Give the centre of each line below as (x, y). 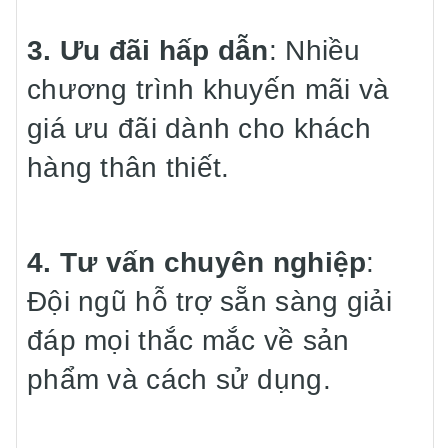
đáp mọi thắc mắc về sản (188, 340)
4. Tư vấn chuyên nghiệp (197, 262)
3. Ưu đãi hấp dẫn (148, 50)
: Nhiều (314, 50)
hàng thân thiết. (128, 167)
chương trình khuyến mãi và (208, 89)
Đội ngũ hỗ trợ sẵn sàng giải (209, 301)
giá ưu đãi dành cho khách (199, 128)
